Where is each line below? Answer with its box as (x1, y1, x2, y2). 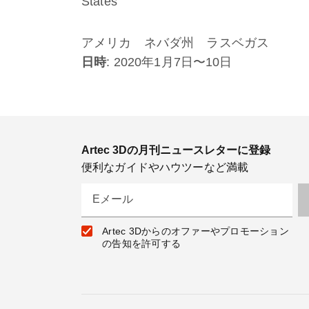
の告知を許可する (102, 238, 181, 249)
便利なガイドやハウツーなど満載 (81, 161, 249, 173)
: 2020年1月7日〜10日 (106, 55, 232, 69)
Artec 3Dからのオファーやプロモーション (102, 226, 289, 237)
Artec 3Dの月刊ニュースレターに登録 (81, 144, 270, 156)
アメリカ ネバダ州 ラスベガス (81, 36, 270, 50)
